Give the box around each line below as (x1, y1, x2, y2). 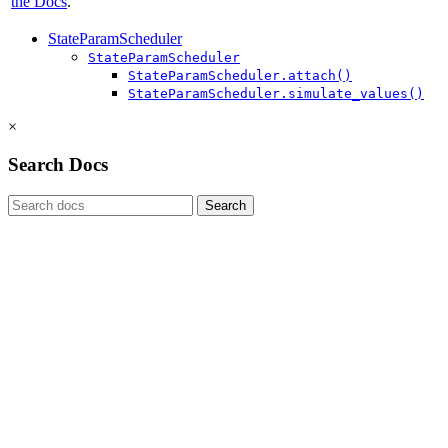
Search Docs (8, 154, 108, 176)
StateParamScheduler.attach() (128, 67, 352, 83)
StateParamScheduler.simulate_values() (128, 85, 424, 101)
